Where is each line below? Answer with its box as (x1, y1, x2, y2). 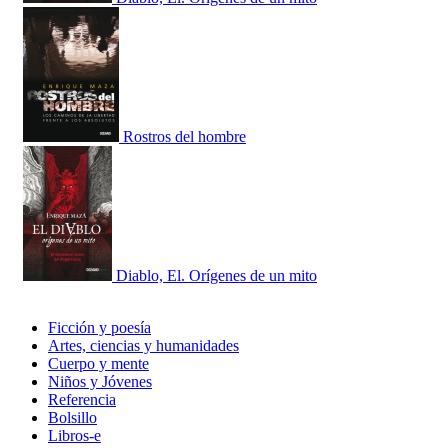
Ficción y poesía (48, 319, 151, 337)
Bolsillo (48, 409, 97, 427)
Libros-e (48, 427, 101, 445)
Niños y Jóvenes (48, 373, 152, 391)
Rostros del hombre (123, 128, 246, 146)
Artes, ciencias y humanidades (48, 337, 239, 355)
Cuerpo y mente (48, 355, 149, 373)
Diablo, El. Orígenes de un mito (116, 267, 317, 285)
